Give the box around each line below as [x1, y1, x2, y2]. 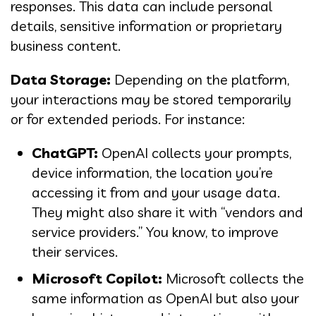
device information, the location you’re [32, 163, 273, 181]
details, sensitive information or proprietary [11, 16, 282, 35]
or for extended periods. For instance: [11, 109, 245, 128]
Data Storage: [11, 70, 111, 88]
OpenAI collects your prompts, [98, 143, 291, 162]
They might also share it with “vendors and [32, 202, 303, 221]
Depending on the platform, [111, 70, 289, 88]
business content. [11, 36, 121, 54]
